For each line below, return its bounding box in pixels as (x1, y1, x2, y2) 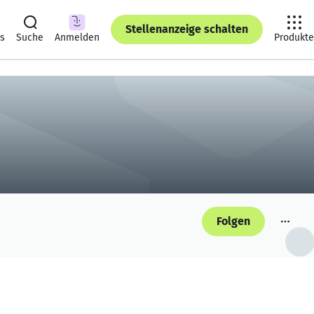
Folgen (217, 214, 250, 228)
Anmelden (55, 32, 100, 43)
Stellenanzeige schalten (125, 22, 248, 36)
